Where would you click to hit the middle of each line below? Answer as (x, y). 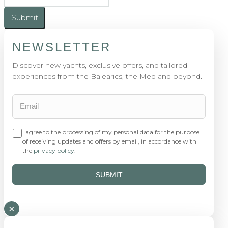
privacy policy (54, 150)
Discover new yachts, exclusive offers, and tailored (100, 65)
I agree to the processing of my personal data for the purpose (111, 132)
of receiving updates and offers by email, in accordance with (109, 141)
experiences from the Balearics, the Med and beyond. (107, 76)
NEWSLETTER (62, 47)
